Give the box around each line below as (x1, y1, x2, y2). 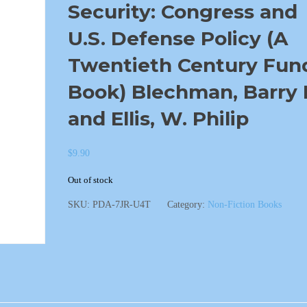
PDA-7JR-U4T (92, 199, 151, 210)
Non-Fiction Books (207, 199, 282, 210)
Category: (167, 199, 208, 210)
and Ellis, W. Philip (67, 107, 249, 130)
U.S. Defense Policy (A (67, 27, 288, 50)
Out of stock (67, 175, 113, 185)
